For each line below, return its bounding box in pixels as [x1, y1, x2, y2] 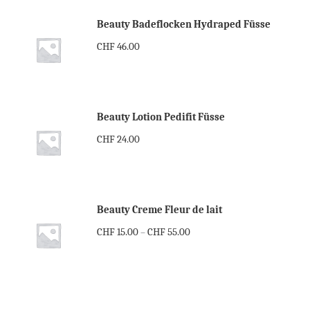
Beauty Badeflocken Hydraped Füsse [97, 17, 271, 30]
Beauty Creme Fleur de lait [97, 203, 222, 216]
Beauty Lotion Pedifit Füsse [97, 110, 225, 123]
